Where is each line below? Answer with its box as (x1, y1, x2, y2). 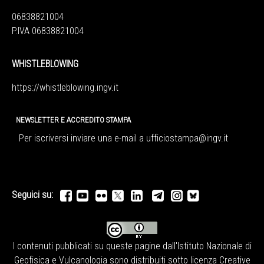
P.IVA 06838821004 (12, 25, 84, 37)
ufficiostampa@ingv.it (146, 133, 228, 144)
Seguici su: (12, 189, 60, 201)
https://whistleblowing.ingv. (12, 82, 114, 94)
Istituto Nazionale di (177, 240, 252, 252)
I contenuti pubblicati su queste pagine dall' (12, 240, 177, 252)
